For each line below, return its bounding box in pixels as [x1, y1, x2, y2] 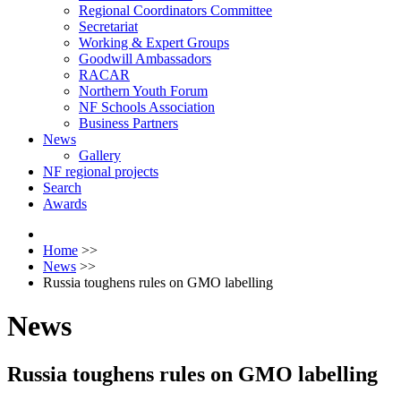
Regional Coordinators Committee [79, 3, 272, 18]
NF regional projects [43, 164, 158, 179]
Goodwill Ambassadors [79, 51, 211, 66]
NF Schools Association [79, 99, 215, 115]
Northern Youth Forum [79, 83, 208, 98]
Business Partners [79, 115, 178, 131]
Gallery [79, 148, 121, 163]
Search [43, 180, 81, 195]
